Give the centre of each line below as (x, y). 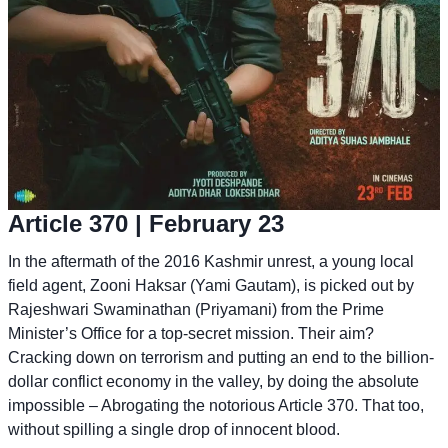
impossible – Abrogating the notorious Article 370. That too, (216, 405)
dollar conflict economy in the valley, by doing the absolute (213, 381)
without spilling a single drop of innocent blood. (174, 429)
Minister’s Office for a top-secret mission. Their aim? (191, 333)
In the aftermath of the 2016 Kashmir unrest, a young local (211, 261)
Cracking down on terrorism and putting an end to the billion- (221, 357)
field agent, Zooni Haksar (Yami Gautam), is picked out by (211, 285)
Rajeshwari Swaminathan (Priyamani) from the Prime (196, 309)
